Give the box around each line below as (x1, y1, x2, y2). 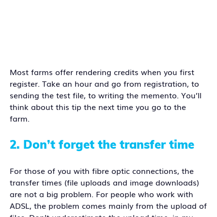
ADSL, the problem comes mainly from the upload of (10, 200, 207, 212)
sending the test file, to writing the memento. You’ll (10, 89, 201, 101)
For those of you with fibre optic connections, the (10, 165, 194, 177)
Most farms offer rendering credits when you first (10, 66, 194, 78)
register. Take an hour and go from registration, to (10, 77, 199, 90)
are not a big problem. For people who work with (10, 188, 193, 200)
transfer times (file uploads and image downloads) (10, 176, 199, 188)
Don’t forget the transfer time (23, 137, 194, 152)
